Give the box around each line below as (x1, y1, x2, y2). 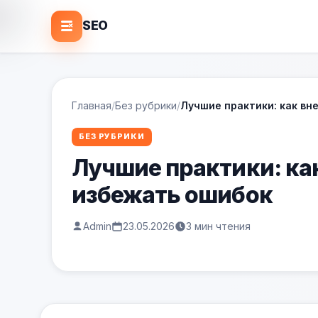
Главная (72, 99, 111, 111)
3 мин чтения (186, 219, 251, 232)
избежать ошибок (72, 180, 273, 209)
